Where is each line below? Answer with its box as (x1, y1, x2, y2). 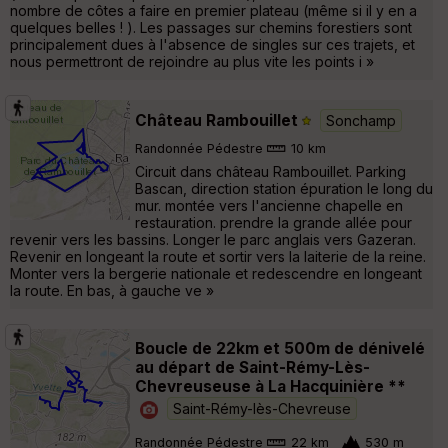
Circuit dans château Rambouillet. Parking (135, 163, 406, 181)
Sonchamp (326, 112, 396, 130)
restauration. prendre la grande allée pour (135, 214, 412, 232)
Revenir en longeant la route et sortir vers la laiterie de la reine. (10, 248, 426, 266)
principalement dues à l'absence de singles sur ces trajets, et (10, 36, 415, 54)
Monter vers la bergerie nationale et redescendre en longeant (10, 265, 422, 283)
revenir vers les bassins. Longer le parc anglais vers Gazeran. (10, 231, 416, 249)
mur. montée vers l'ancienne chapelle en (135, 197, 403, 215)
